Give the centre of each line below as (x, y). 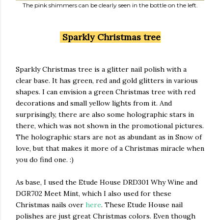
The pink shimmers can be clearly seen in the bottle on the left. (110, 5)
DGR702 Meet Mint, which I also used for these (94, 194)
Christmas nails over (51, 205)
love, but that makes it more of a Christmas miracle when (110, 149)
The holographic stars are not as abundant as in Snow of (109, 137)
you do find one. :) (45, 160)
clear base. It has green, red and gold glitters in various (107, 81)
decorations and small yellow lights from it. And (94, 103)
